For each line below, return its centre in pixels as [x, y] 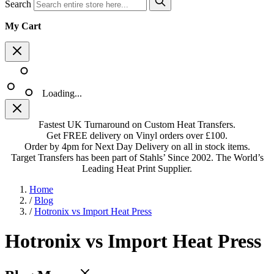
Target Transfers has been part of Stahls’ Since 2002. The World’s [137, 157]
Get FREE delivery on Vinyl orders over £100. [137, 135]
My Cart [23, 26]
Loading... [62, 93]
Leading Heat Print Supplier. [137, 168]
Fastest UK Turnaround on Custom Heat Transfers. [137, 124]
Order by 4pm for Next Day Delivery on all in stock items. [137, 146]
